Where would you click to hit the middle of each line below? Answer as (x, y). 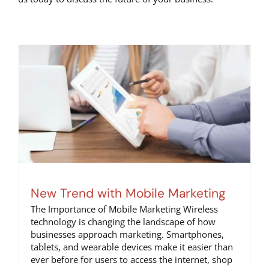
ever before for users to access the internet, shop (131, 259)
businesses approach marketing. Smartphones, (127, 234)
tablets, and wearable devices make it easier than (132, 246)
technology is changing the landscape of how (123, 221)
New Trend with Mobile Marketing (128, 193)
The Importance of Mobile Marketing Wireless (124, 209)
